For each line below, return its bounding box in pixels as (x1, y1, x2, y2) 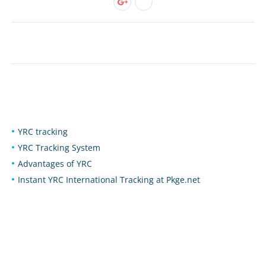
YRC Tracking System (23, 142, 100, 153)
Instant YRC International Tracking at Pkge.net (20, 174, 200, 185)
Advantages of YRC (23, 158, 92, 169)
